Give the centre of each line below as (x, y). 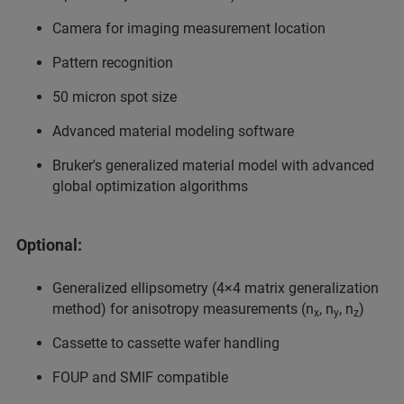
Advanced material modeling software (173, 132)
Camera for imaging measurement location (189, 29)
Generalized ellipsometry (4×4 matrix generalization (216, 289)
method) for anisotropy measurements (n (183, 309)
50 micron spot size (115, 97)
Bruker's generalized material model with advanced (213, 166)
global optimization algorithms (150, 187)
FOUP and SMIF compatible (140, 378)
